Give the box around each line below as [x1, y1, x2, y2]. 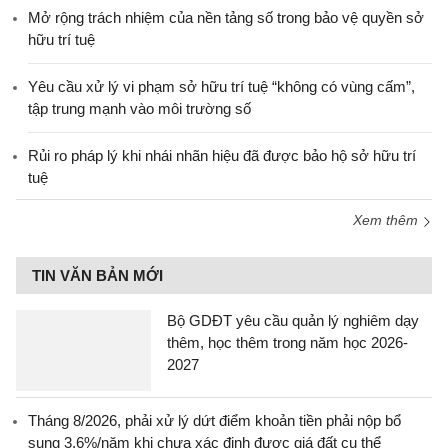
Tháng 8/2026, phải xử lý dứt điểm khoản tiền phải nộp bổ [28, 412, 401, 430]
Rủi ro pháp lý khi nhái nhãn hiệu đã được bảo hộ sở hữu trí [28, 147, 416, 165]
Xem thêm [353, 212, 422, 229]
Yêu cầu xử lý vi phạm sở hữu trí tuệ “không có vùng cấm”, [28, 78, 415, 96]
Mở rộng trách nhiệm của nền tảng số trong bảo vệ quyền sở [28, 9, 424, 27]
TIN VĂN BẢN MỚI [32, 267, 163, 285]
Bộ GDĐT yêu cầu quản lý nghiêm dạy [167, 312, 419, 330]
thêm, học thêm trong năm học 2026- [167, 334, 408, 352]
